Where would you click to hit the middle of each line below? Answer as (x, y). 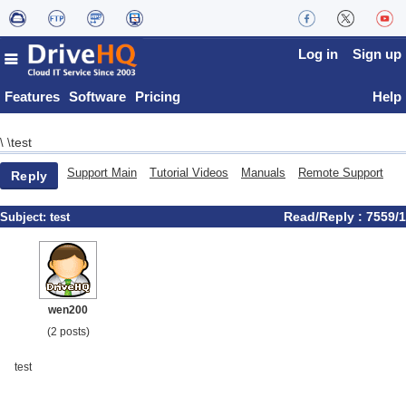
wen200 (68, 310)
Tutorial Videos (189, 173)
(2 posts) (68, 332)
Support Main (102, 173)
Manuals (263, 173)
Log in (318, 54)
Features (32, 97)
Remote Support (341, 173)
